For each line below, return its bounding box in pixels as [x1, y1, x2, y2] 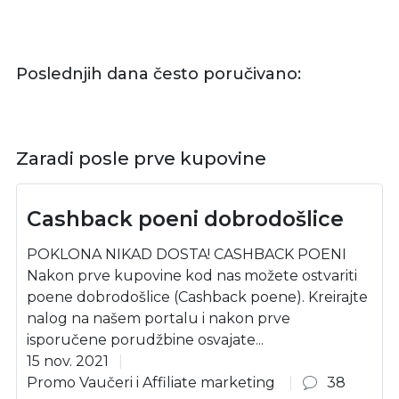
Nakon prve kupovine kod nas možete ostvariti [27, 267, 358, 285]
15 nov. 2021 [27, 353, 110, 370]
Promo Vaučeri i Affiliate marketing [27, 374, 276, 392]
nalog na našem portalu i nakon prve [27, 310, 291, 328]
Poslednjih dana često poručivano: [16, 64, 301, 85]
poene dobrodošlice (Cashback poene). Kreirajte [27, 289, 369, 306]
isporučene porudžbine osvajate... [27, 331, 265, 349]
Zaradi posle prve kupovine [16, 147, 266, 170]
